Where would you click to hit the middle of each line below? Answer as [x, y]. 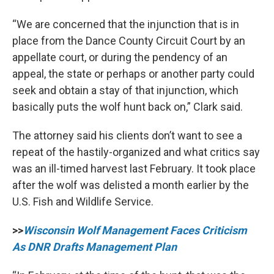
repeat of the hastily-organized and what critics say [136, 152]
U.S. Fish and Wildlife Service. [83, 202]
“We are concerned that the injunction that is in [126, 24]
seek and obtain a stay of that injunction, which [125, 91]
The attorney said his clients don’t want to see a [127, 136]
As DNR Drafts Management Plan [94, 247]
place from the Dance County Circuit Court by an [129, 41]
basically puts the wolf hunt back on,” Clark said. [128, 107]
